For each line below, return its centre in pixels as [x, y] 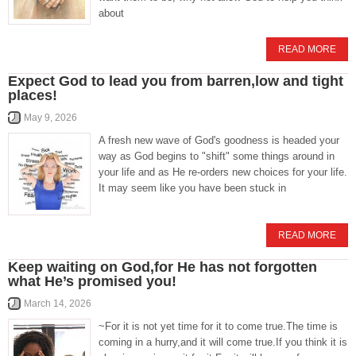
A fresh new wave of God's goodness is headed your [219, 140]
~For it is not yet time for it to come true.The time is [218, 326]
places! [33, 95]
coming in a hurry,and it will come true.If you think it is [223, 342]
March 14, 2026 [58, 304]
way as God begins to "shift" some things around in [217, 156]
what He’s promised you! [92, 281]
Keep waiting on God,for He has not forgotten [163, 267]
